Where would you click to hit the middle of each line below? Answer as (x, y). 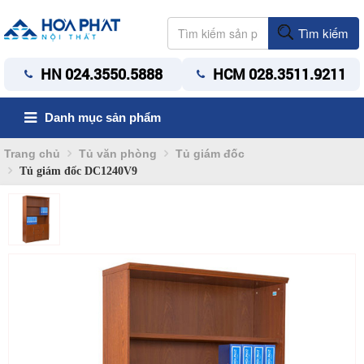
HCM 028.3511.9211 (279, 74)
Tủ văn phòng (118, 154)
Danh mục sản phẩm (103, 117)
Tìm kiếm (322, 32)
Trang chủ (32, 154)
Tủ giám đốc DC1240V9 (77, 171)
